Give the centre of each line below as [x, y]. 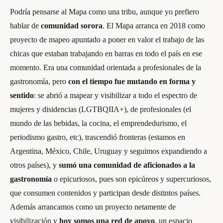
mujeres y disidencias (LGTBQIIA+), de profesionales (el [101, 109]
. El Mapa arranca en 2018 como [154, 25]
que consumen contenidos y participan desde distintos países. [105, 193]
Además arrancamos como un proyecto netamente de [93, 207]
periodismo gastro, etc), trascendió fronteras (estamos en [98, 137]
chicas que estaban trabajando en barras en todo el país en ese [106, 53]
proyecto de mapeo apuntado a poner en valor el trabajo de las [107, 39]
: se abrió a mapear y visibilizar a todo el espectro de [115, 95]
